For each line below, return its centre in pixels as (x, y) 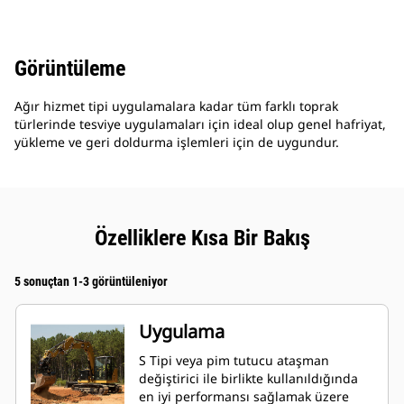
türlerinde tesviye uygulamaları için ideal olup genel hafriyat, (200, 124)
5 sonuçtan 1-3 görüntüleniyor (91, 282)
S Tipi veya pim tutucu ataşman (234, 361)
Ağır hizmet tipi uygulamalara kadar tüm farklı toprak (176, 106)
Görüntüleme (70, 69)
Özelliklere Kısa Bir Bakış (202, 239)
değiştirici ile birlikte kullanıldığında (248, 379)
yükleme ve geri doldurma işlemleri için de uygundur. (177, 142)
